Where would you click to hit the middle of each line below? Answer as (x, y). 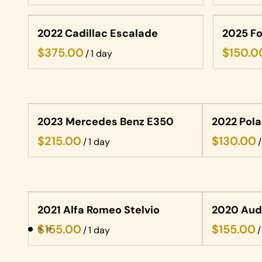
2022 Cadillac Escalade (98, 33)
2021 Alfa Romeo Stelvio (99, 210)
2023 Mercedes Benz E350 (106, 122)
